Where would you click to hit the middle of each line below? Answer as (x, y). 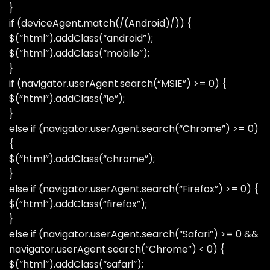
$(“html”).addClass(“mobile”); (79, 53)
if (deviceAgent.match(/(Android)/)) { (100, 23)
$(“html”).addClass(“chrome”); (82, 159)
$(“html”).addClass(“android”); (81, 38)
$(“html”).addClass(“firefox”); (78, 204)
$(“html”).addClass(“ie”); (67, 98)
